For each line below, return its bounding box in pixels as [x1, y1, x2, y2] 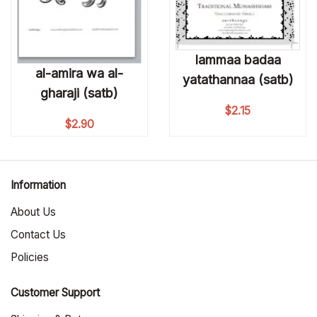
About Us [11, 204, 56, 219]
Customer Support [11, 286, 100, 300]
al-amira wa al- [35, 65, 123, 81]
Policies [11, 250, 49, 264]
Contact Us [11, 227, 66, 241]
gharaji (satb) [40, 85, 118, 100]
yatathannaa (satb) [182, 72, 294, 88]
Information [11, 178, 66, 192]
